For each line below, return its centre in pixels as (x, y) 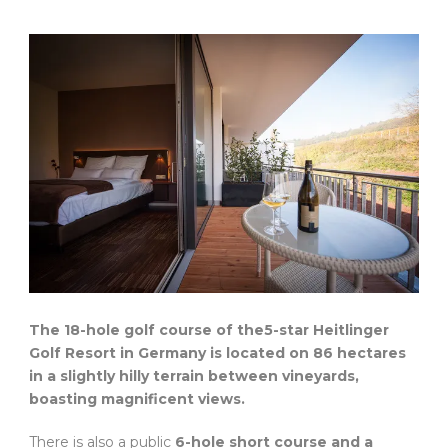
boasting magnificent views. (137, 399)
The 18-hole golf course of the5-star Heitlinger (209, 330)
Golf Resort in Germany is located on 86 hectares (217, 353)
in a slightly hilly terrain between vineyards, (194, 376)
